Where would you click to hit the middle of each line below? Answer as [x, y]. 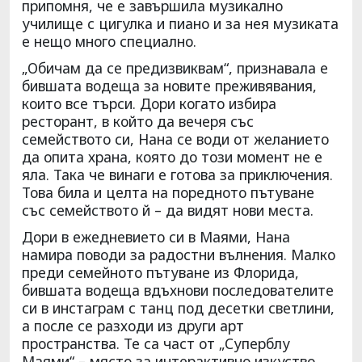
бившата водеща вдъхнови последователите [178, 290]
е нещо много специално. [109, 41]
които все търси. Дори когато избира [149, 103]
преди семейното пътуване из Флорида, [160, 272]
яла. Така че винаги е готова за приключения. [177, 174]
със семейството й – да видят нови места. [168, 210]
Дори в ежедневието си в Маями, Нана [156, 236]
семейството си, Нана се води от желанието [175, 139]
